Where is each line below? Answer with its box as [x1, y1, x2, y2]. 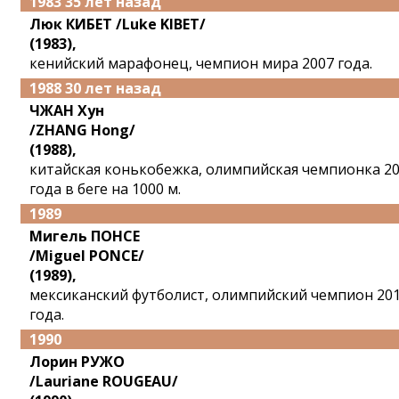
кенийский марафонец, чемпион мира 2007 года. [29, 53, 372, 73]
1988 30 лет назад [29, 78, 161, 98]
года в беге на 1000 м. [29, 179, 181, 199]
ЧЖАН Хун [29, 101, 104, 120]
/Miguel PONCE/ [29, 246, 144, 265]
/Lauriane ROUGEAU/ [29, 371, 178, 391]
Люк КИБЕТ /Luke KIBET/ [29, 14, 206, 34]
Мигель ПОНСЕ [29, 226, 140, 246]
